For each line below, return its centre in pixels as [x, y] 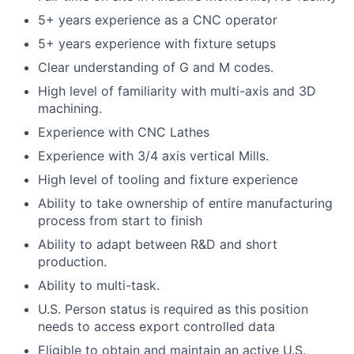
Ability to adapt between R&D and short [158, 244]
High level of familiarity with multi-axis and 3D [177, 91]
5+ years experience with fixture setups [157, 43]
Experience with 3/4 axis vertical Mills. [153, 156]
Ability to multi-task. [99, 285]
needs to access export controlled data [156, 326]
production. [72, 262]
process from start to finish [120, 220]
